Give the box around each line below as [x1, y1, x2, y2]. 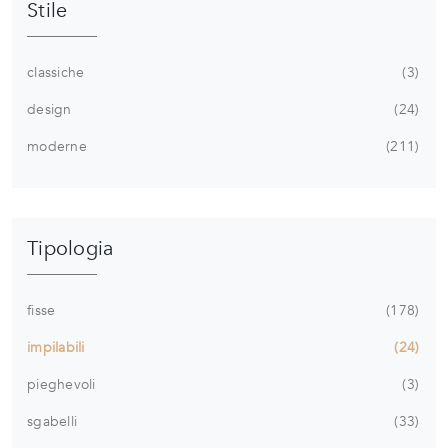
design [27, 100, 72, 120]
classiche [27, 63, 85, 83]
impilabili [27, 338, 85, 358]
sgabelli [27, 412, 77, 432]
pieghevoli [27, 375, 96, 395]
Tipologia [27, 235, 114, 263]
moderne [27, 137, 87, 157]
